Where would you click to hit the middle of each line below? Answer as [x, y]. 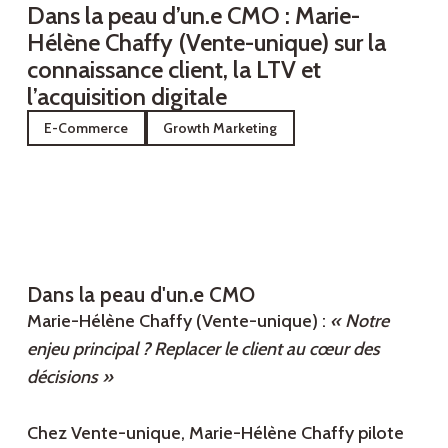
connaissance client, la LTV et [173, 70]
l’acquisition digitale [126, 97]
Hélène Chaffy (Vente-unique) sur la [206, 43]
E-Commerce [86, 127]
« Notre [359, 321]
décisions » [69, 377]
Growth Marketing [220, 127]
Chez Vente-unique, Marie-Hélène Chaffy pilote [215, 433]
